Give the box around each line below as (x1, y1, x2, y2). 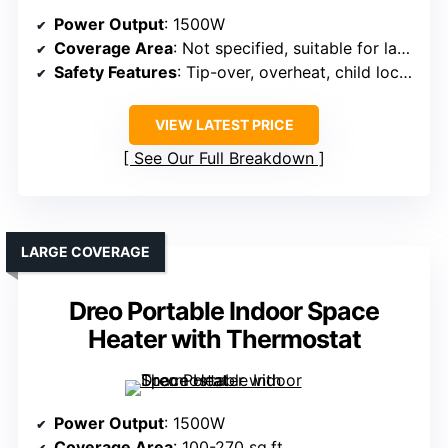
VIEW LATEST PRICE (154, 116, 294, 134)
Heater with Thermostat (87, 324, 361, 355)
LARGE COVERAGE (21, 243, 150, 261)
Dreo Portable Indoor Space (69, 296, 379, 327)
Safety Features (54, 62, 177, 83)
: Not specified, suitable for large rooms (173, 38, 397, 59)
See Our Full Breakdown (134, 148, 314, 169)
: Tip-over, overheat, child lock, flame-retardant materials (177, 62, 399, 83)
